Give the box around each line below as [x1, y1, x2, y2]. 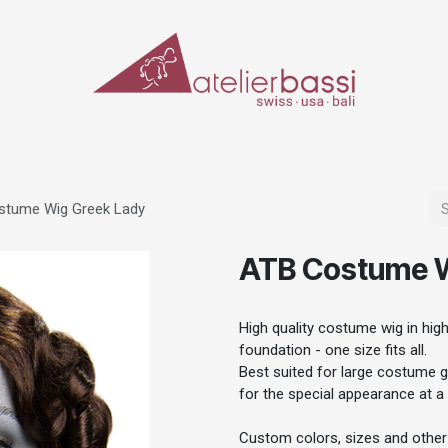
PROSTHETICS [313, 130, 387, 145]
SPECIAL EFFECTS [196, 130, 285, 145]
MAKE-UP [118, 130, 168, 145]
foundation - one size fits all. [239, 341, 427, 359]
